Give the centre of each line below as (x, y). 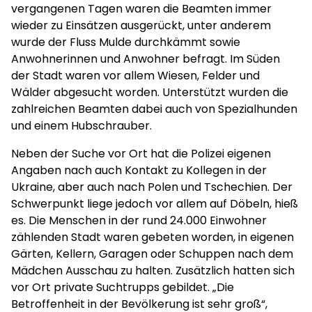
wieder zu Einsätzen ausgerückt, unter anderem (141, 25)
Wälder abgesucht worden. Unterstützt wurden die (150, 92)
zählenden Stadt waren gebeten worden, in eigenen (153, 237)
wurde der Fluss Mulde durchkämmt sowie (126, 42)
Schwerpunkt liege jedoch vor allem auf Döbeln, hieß (155, 204)
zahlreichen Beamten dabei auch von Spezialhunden (154, 109)
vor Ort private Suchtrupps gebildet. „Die (123, 287)
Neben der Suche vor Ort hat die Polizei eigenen (141, 154)
